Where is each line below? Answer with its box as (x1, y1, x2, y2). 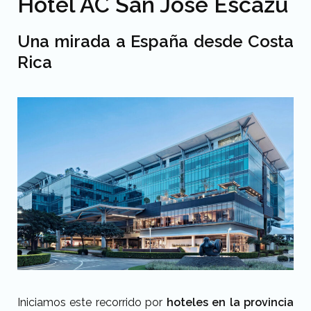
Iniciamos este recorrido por (17, 296, 167, 309)
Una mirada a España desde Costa (17, 31, 294, 52)
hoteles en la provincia (166, 296, 294, 309)
